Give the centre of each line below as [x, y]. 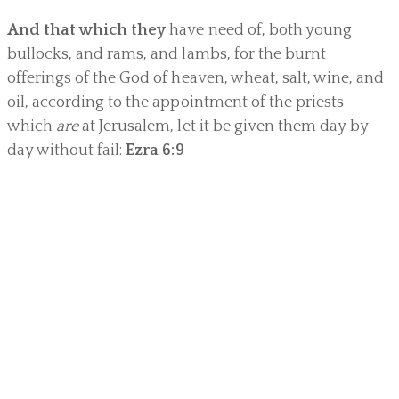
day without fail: [67, 151]
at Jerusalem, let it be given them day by [224, 127]
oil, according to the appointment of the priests [175, 103]
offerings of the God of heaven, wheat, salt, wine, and [196, 79]
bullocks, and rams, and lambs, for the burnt [167, 55]
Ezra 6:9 [155, 151]
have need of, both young [259, 31]
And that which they [87, 31]
